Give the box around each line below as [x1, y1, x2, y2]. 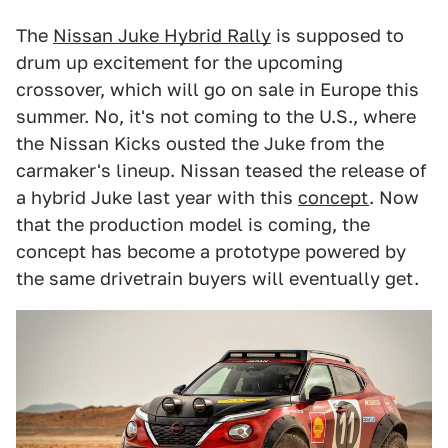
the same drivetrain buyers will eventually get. [16, 268, 419, 290]
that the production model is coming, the [16, 214, 370, 236]
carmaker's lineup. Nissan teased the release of [16, 160, 427, 182]
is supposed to [271, 25, 404, 47]
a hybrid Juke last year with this [16, 187, 298, 209]
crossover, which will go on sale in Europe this [16, 79, 419, 101]
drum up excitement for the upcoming [16, 52, 343, 74]
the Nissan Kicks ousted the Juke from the [16, 133, 384, 155]
